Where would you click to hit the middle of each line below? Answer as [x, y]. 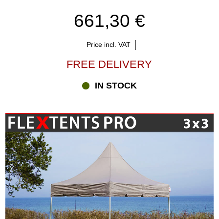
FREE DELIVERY [109, 65]
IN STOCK [116, 86]
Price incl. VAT [108, 45]
